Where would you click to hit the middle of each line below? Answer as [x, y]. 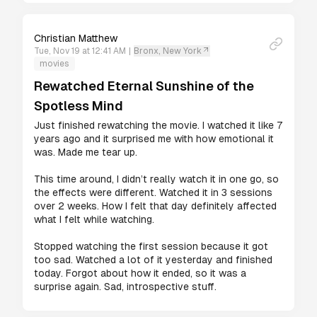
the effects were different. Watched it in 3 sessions [153, 192]
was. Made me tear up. [86, 152]
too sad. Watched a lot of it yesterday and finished [153, 260]
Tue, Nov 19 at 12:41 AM [80, 51]
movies [54, 64]
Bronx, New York [168, 51]
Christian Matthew [76, 38]
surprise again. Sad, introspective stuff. [125, 287]
